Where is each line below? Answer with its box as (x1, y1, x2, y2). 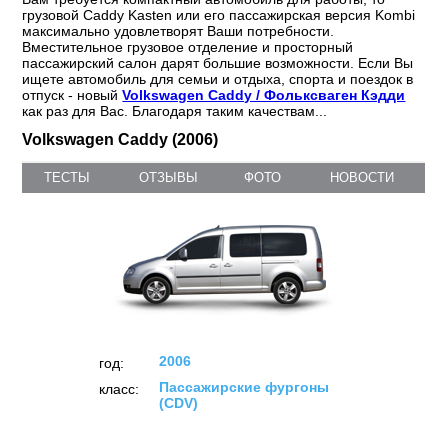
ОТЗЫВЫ (139, 170, 199, 186)
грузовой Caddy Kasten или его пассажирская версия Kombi (22, 7, 416, 24)
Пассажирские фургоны (158, 379, 329, 396)
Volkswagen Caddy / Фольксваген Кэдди (122, 87, 406, 104)
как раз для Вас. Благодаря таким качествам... (22, 103, 328, 120)
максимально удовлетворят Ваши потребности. (22, 23, 335, 40)
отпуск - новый (22, 87, 123, 104)
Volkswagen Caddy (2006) (22, 131, 219, 149)
